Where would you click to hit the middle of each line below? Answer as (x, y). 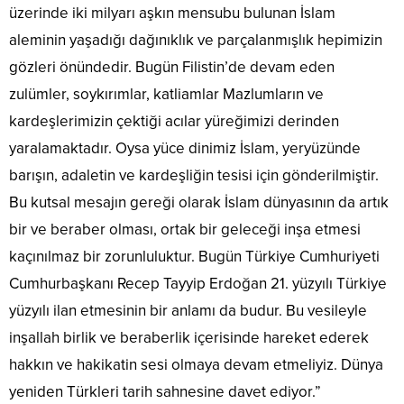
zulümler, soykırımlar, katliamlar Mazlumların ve (166, 95)
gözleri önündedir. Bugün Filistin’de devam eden (172, 68)
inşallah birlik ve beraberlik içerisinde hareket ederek (189, 338)
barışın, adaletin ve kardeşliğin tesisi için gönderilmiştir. (194, 176)
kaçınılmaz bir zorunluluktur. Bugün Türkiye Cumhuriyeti (194, 257)
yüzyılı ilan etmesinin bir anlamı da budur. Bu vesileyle (188, 311)
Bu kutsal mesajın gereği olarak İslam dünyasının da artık (199, 203)
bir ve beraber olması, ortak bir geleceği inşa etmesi (185, 230)
